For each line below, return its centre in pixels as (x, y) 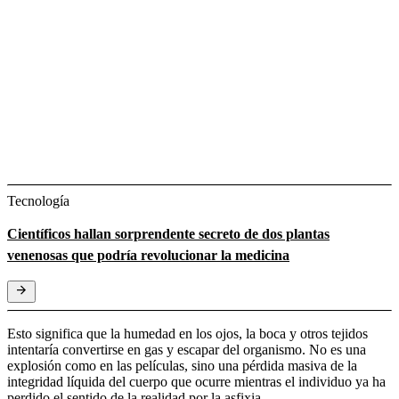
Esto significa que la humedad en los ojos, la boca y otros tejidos (187, 333)
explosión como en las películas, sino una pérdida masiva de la (182, 365)
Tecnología (38, 200)
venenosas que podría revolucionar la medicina (148, 255)
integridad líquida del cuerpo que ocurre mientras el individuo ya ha (196, 381)
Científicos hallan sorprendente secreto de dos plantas (168, 233)
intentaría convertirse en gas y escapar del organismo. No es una (187, 349)
